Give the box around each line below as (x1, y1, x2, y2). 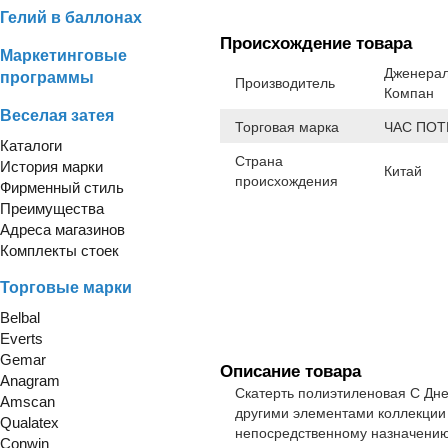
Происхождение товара (220, 33, 412, 53)
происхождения (235, 172, 338, 189)
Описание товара (220, 361, 361, 381)
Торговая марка (235, 118, 339, 135)
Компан (384, 84, 434, 101)
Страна (235, 152, 283, 169)
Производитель (235, 74, 335, 91)
